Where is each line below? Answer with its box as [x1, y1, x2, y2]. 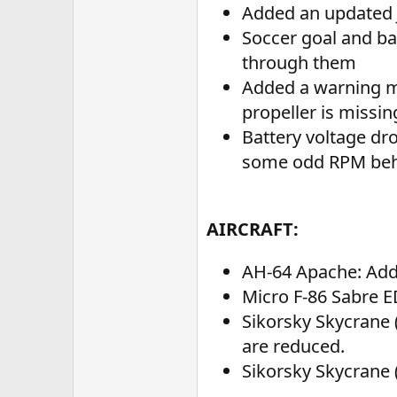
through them [242, 51, 356, 74]
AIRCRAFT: [206, 217, 299, 241]
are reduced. [242, 334, 345, 358]
